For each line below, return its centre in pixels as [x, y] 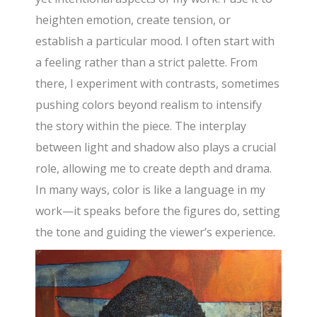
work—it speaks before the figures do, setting [158, 211]
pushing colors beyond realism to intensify [149, 104]
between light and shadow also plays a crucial [156, 147]
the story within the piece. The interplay [141, 126]
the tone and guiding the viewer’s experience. [156, 232]
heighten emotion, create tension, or [133, 19]
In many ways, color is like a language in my [151, 189]
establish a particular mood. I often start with [155, 41]
